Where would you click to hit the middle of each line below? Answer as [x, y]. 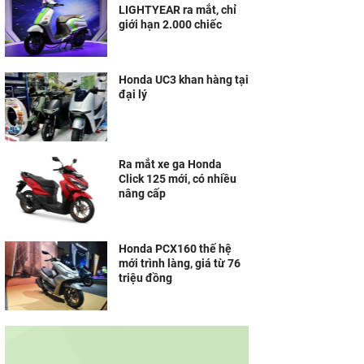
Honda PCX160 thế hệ [175, 249]
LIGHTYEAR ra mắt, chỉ [178, 10]
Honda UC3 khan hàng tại [184, 80]
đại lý [133, 94]
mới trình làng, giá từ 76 [180, 263]
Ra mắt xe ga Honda [170, 164]
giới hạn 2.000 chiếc [170, 24]
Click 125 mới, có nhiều [178, 179]
